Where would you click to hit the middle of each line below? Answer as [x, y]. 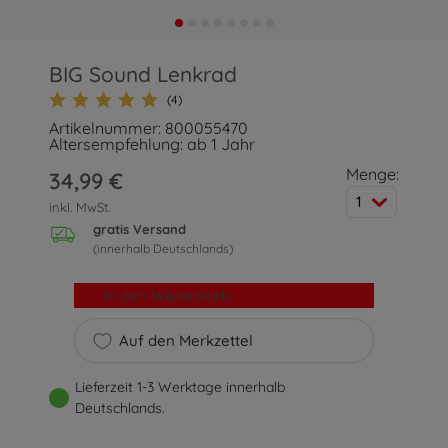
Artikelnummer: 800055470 [149, 128]
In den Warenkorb [166, 296]
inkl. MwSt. [80, 207]
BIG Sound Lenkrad [143, 74]
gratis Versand [140, 229]
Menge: [372, 174]
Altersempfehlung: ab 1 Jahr [152, 144]
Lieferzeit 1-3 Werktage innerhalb [180, 387]
